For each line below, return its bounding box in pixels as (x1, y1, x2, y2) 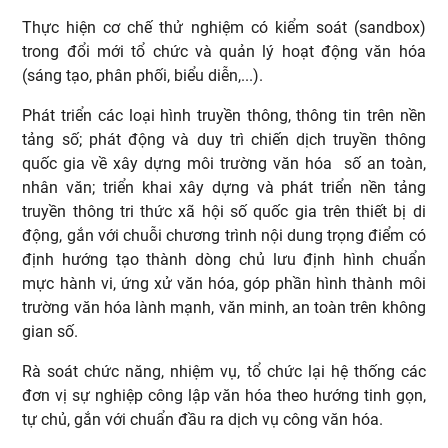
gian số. (22, 321, 83, 341)
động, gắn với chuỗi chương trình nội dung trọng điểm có (22, 225, 426, 245)
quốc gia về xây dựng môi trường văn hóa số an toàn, (22, 153, 426, 173)
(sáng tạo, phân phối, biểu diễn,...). (22, 65, 264, 85)
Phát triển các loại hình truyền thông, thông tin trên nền (22, 105, 426, 125)
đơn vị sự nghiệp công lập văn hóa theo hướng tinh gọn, (22, 385, 426, 405)
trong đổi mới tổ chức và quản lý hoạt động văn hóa (22, 41, 426, 61)
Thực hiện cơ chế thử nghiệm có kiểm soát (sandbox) (22, 17, 426, 37)
